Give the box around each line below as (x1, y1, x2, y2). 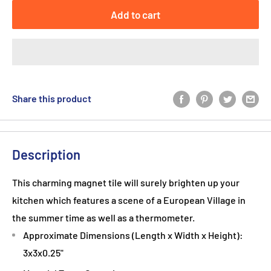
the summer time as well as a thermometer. (12, 211, 195, 223)
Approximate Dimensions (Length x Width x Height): (23, 229, 243, 241)
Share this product (12, 93, 91, 105)
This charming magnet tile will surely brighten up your (12, 176, 240, 188)
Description (12, 146, 80, 163)
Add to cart (111, 8, 160, 21)
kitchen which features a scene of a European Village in (12, 194, 246, 206)
